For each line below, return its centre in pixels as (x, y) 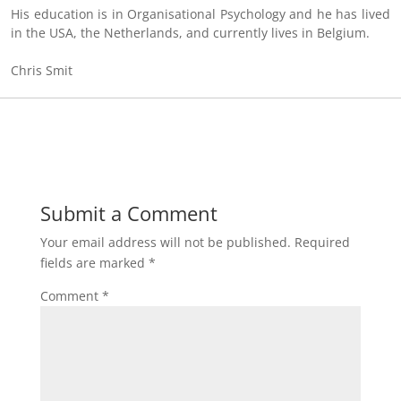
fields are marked (94, 263)
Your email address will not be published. (165, 243)
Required (322, 243)
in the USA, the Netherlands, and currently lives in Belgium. (190, 33)
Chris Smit (42, 71)
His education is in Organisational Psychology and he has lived (200, 14)
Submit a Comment (128, 213)
